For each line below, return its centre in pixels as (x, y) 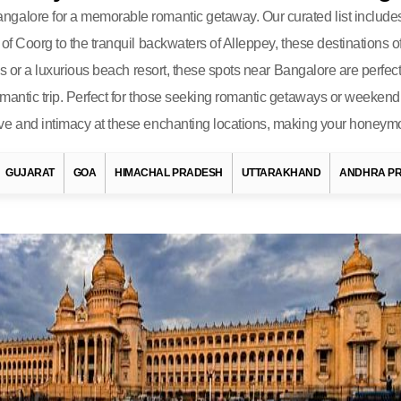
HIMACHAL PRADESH (169, 173)
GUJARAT (30, 173)
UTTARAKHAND (281, 173)
